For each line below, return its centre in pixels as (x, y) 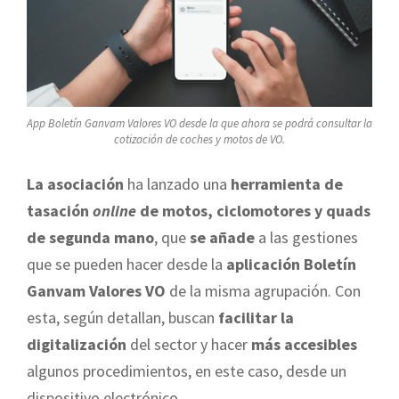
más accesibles (304, 344)
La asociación (77, 183)
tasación (60, 210)
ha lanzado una (179, 183)
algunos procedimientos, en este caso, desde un (187, 370)
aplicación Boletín (291, 264)
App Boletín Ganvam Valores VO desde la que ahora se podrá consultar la (199, 124)
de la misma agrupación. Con (263, 290)
